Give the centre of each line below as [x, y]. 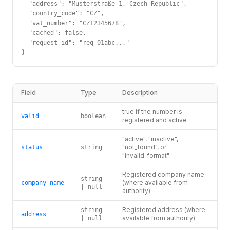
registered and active [155, 120]
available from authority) [159, 218]
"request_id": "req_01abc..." [75, 43]
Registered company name [163, 174]
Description [140, 93]
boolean [93, 116]
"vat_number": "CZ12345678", [74, 23]
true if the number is [152, 112]
